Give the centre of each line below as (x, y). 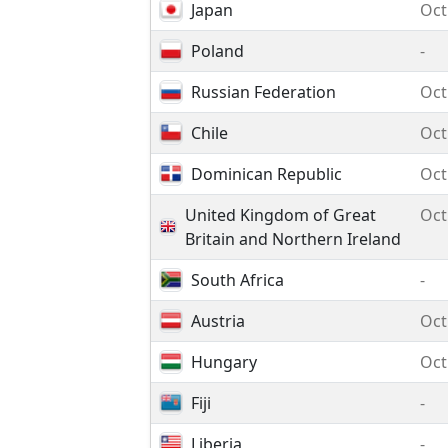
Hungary (224, 362)
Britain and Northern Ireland (293, 239)
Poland (217, 51)
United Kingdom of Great (280, 215)
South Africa (237, 280)
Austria (218, 321)
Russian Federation (263, 92)
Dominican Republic (266, 174)
